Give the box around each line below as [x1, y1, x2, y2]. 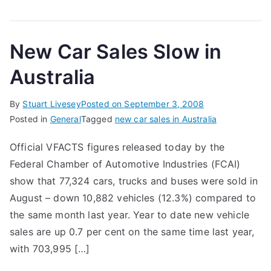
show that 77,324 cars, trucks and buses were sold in [10, 175, 258, 187]
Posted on [80, 99, 125, 109]
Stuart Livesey [22, 99, 81, 109]
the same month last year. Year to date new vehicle [10, 209, 250, 221]
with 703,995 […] [10, 243, 90, 255]
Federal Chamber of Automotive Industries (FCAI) [10, 158, 241, 170]
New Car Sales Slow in [10, 40, 222, 64]
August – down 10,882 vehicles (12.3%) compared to [10, 192, 256, 204]
